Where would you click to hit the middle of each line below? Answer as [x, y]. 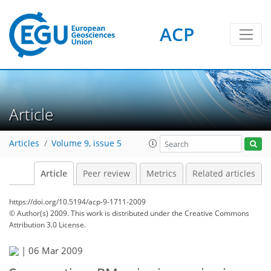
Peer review [106, 174]
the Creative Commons [211, 213]
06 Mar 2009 [56, 250]
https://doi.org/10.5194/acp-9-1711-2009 [77, 202]
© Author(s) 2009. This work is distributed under [90, 213]
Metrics [161, 174]
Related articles [224, 174]
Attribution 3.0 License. [47, 225]
